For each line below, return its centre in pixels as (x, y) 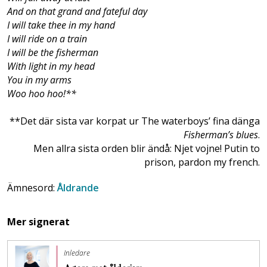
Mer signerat (38, 222)
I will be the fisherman (53, 53)
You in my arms (39, 80)
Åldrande (78, 188)
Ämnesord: (32, 188)
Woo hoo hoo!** (42, 94)
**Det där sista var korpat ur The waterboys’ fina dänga (135, 121)
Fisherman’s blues (221, 135)
